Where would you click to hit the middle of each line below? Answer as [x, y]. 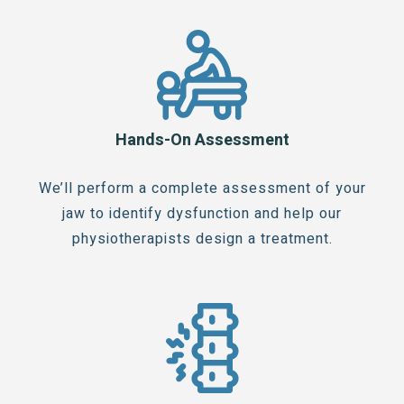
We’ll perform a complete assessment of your [202, 188]
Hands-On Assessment [202, 140]
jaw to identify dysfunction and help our [202, 213]
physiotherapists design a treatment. [202, 239]
